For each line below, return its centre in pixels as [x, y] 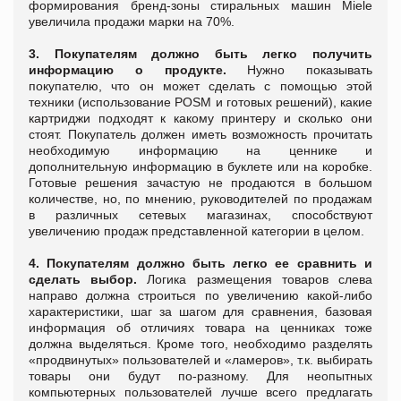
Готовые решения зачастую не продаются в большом [200, 182]
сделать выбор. [83, 279]
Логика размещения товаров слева [255, 279]
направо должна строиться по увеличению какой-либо [200, 295]
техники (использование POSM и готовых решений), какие [200, 102]
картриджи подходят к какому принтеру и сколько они [200, 118]
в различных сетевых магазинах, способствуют [200, 214]
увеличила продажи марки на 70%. [132, 21]
